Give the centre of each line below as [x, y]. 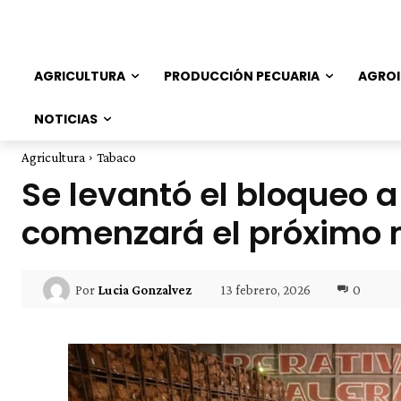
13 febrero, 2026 [266, 290]
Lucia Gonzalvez [145, 290]
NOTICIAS [66, 119]
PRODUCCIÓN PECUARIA [242, 76]
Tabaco [116, 158]
